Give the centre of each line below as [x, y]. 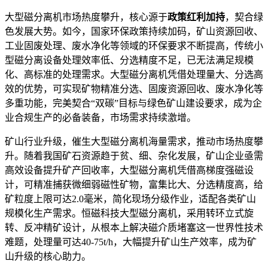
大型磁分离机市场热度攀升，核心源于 [86, 17]
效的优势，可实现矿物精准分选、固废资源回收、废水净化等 [134, 89]
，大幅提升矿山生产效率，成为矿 [185, 242]
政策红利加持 [196, 17]
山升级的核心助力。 [48, 256]
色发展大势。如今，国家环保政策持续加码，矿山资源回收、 [134, 31]
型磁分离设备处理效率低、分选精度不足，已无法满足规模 [129, 60]
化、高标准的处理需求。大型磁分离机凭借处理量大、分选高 [134, 74]
